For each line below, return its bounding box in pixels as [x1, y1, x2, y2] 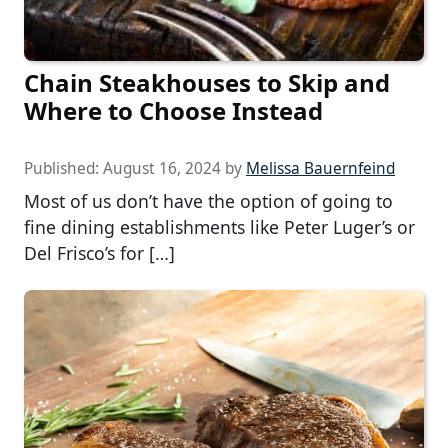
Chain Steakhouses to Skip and [24, 65, 390, 99]
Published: [24, 157, 103, 179]
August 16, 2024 [103, 157, 221, 179]
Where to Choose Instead [24, 93, 323, 127]
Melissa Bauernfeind [246, 157, 395, 179]
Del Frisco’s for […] [24, 240, 175, 265]
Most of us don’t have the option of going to [24, 188, 393, 213]
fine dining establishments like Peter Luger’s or [24, 214, 415, 239]
